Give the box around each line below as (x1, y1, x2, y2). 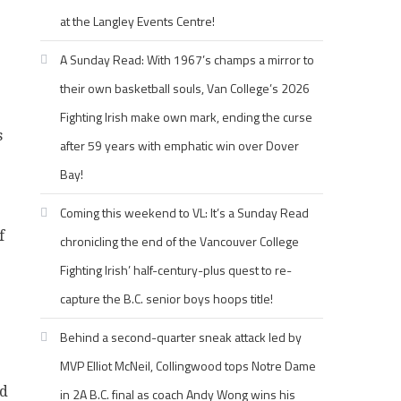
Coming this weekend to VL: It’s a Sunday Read (60, 203, 310, 222)
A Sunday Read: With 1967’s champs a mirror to (60, 50, 315, 69)
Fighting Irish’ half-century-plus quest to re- (60, 260, 293, 279)
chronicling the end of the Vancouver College (60, 232, 300, 251)
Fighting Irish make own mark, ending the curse (60, 107, 313, 126)
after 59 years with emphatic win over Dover (60, 136, 300, 155)
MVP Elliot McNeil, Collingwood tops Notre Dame (60, 356, 317, 375)
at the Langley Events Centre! (60, 12, 216, 30)
